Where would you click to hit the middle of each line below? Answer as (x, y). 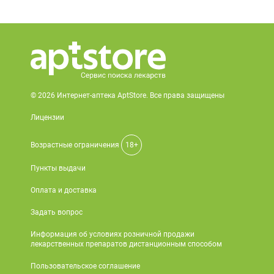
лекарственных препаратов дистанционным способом (126, 244)
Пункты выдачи (58, 168)
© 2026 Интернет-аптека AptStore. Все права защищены (128, 95)
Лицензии (47, 117)
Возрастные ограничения (76, 145)
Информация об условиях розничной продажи (113, 234)
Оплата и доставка (64, 190)
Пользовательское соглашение (85, 266)
